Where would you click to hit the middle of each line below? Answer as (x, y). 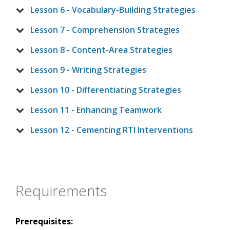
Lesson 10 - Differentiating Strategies (106, 90)
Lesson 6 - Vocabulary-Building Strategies (113, 10)
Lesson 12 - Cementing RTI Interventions (112, 130)
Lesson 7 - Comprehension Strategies (105, 30)
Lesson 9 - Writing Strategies (88, 70)
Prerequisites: (44, 222)
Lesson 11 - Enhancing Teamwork (96, 110)
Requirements (61, 191)
